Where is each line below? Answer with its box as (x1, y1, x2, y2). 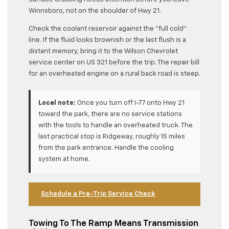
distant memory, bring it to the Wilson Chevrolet (29, 48, 178, 55)
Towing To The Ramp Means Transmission (29, 219, 198, 228)
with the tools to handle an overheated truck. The (38, 122, 193, 129)
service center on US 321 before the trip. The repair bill (29, 59, 199, 66)
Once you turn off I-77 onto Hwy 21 (76, 99, 185, 106)
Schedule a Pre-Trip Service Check (41, 191, 155, 198)
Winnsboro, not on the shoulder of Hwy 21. (29, 8, 161, 15)
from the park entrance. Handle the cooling (38, 144, 174, 151)
